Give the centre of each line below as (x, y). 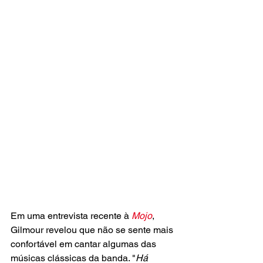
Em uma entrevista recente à (71, 216)
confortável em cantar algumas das (85, 244)
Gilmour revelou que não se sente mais (93, 230)
